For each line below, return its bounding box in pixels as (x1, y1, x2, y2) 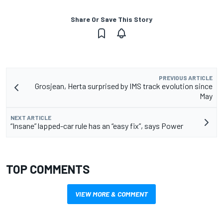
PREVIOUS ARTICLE (159, 74, 213, 81)
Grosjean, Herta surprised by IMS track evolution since (35, 81, 213, 91)
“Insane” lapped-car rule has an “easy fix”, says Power (10, 120, 183, 130)
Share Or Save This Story (71, 14, 152, 23)
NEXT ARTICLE (10, 113, 51, 121)
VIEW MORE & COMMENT (75, 189, 148, 198)
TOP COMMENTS (6, 161, 90, 176)
